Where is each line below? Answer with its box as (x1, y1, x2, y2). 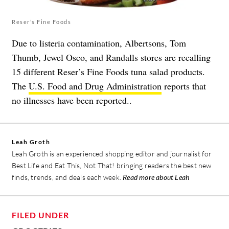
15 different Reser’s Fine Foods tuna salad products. (12, 65, 205, 78)
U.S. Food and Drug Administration (29, 80, 162, 93)
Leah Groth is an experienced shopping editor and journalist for (12, 149, 212, 158)
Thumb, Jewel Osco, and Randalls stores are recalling (12, 51, 211, 64)
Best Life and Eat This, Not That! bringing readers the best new (12, 161, 212, 170)
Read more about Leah (123, 173, 190, 182)
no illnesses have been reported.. (12, 94, 132, 107)
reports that (162, 80, 206, 93)
